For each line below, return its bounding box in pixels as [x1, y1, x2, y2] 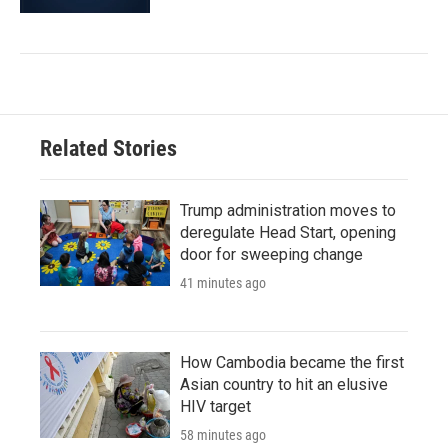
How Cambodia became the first [180, 352, 404, 372]
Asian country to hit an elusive [180, 374, 388, 394]
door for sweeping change [180, 244, 363, 264]
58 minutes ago [180, 426, 266, 443]
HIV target [180, 396, 251, 416]
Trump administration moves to [180, 200, 396, 220]
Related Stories [40, 135, 177, 161]
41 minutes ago [180, 274, 266, 291]
